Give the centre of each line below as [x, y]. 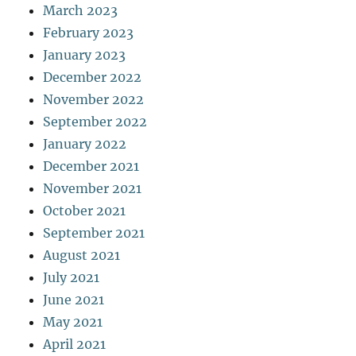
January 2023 [85, 55]
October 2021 [85, 211]
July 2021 [72, 278]
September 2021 [94, 233]
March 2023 [81, 11]
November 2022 [94, 100]
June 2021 [74, 300]
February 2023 [89, 33]
